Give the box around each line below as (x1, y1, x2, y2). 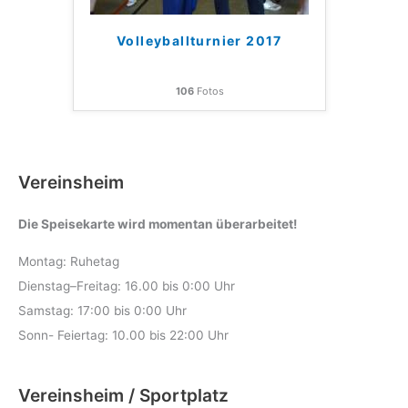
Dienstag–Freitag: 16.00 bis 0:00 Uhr (18, 279, 235, 294)
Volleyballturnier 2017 (117, 32, 282, 48)
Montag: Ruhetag (18, 254, 119, 270)
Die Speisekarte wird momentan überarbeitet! (18, 217, 297, 232)
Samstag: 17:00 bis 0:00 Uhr (18, 303, 187, 319)
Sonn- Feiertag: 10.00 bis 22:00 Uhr (18, 328, 229, 343)
